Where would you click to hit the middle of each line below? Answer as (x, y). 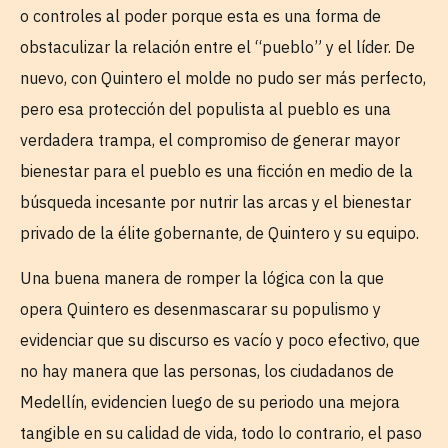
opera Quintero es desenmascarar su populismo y (200, 309)
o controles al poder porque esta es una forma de (200, 15)
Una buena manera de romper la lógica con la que (202, 278)
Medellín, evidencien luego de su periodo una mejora (210, 402)
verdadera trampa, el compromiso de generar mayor (210, 139)
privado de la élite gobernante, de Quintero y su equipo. (219, 232)
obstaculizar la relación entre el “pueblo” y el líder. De (217, 46)
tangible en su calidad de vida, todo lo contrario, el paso (221, 433)
